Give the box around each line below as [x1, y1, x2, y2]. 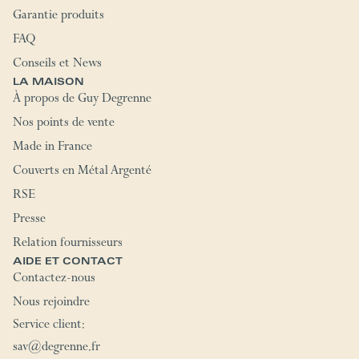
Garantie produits [13, 10, 104, 25]
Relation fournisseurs [13, 237, 123, 252]
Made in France [13, 141, 92, 156]
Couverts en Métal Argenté [13, 165, 151, 180]
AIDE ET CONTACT [13, 257, 123, 268]
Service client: [13, 319, 85, 334]
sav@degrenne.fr [13, 341, 100, 357]
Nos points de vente [13, 117, 115, 132]
